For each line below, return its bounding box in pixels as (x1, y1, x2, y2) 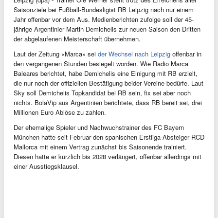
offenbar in (170, 49, 201, 59)
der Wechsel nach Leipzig (98, 49, 170, 59)
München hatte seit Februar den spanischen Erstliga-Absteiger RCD (14, 132, 204, 142)
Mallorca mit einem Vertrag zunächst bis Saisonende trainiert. (14, 142, 187, 152)
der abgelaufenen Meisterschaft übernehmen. (14, 34, 143, 44)
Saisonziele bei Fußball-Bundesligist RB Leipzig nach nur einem (14, 5, 194, 15)
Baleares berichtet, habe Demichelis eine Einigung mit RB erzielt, (14, 69, 198, 78)
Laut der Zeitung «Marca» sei (14, 49, 98, 59)
